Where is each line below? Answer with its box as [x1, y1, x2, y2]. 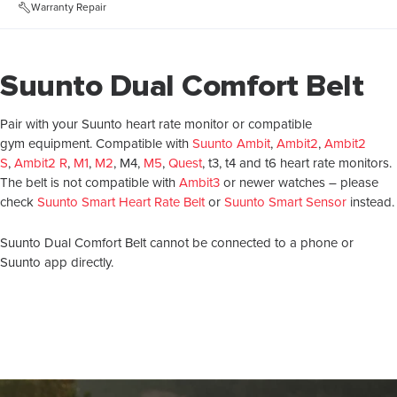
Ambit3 [179, 176, 220, 190]
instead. [346, 196, 394, 209]
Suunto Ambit [192, 137, 270, 151]
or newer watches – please [220, 176, 378, 190]
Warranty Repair [31, 2, 106, 13]
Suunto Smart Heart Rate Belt [37, 196, 205, 209]
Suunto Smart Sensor [224, 196, 346, 209]
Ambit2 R [14, 157, 67, 170]
